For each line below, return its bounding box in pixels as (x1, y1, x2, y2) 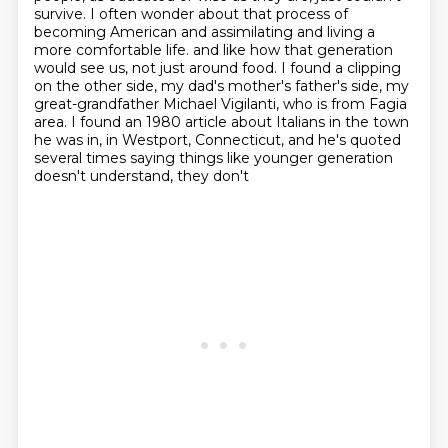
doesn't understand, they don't (33, 167, 249, 185)
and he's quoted (287, 131, 401, 149)
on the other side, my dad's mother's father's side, (33, 77, 386, 95)
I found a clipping (280, 59, 401, 77)
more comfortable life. (33, 41, 193, 59)
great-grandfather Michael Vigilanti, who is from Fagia (33, 95, 407, 113)
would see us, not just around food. (33, 59, 281, 77)
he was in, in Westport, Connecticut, (33, 131, 288, 149)
